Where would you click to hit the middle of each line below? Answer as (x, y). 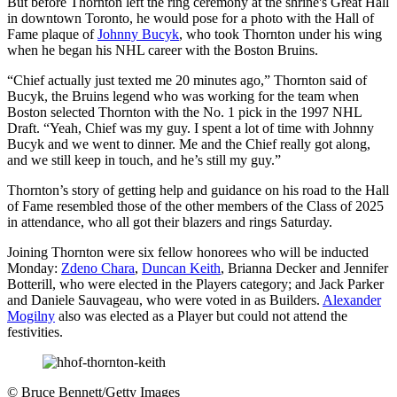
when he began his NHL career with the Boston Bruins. (163, 50)
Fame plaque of (52, 34)
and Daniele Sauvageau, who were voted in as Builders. (165, 300)
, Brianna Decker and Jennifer (304, 268)
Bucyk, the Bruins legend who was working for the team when (183, 96)
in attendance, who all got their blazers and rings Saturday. (170, 222)
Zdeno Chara (98, 268)
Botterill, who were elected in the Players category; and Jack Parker (195, 284)
